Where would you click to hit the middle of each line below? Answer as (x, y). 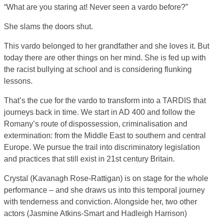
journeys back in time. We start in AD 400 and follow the (100, 112)
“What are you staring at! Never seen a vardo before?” (96, 7)
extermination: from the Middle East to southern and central (105, 136)
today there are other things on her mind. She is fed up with (105, 58)
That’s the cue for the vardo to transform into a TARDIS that (105, 100)
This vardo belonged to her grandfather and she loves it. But (107, 46)
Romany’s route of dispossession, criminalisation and (96, 124)
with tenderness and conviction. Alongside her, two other (100, 202)
